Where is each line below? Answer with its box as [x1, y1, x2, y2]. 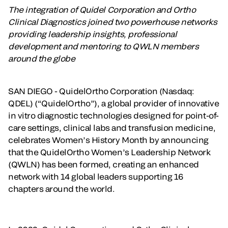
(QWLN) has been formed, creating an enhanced [8, 159, 199, 169]
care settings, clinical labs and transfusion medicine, [8, 122, 216, 132]
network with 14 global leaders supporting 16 [8, 171, 183, 181]
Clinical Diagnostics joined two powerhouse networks [8, 16, 217, 26]
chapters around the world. [8, 183, 115, 193]
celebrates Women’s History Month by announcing [8, 134, 209, 145]
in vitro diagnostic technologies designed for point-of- [8, 110, 219, 120]
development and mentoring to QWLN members [8, 41, 199, 51]
